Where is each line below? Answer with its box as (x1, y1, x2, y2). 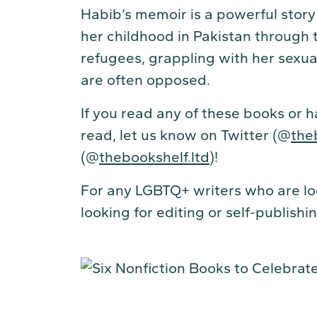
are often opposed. (81, 71, 214, 88)
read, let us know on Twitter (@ (81, 126, 291, 144)
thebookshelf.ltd (99, 148, 209, 166)
